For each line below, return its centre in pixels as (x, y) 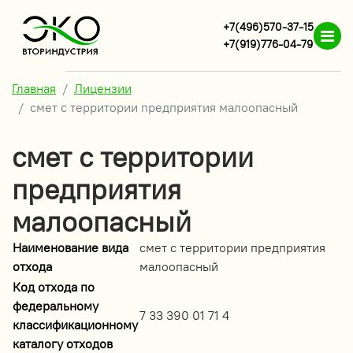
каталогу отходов (63, 344)
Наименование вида (71, 248)
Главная (34, 89)
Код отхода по (54, 287)
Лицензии (103, 89)
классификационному (75, 325)
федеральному (56, 306)
